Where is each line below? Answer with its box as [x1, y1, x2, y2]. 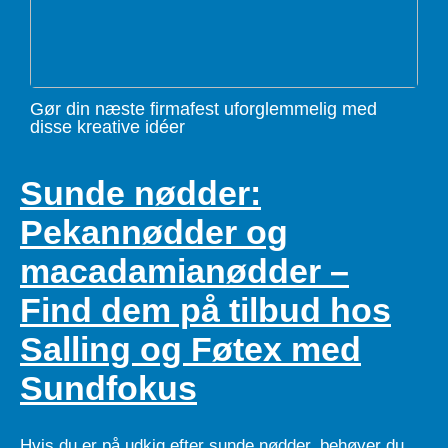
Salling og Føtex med [20, 330, 361, 369]
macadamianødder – [20, 252, 349, 291]
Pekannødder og [20, 213, 288, 252]
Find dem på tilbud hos [20, 291, 391, 330]
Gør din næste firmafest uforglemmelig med [30, 99, 377, 120]
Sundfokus [20, 369, 197, 408]
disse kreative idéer [30, 117, 185, 138]
